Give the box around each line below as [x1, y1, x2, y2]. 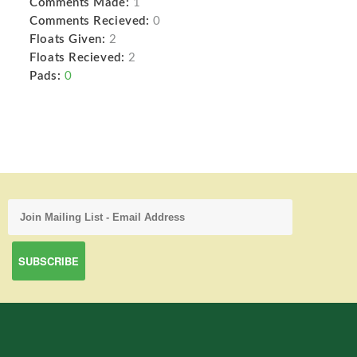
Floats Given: [29, 33, 106, 45]
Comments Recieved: [29, 14, 150, 27]
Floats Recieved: [29, 51, 125, 64]
